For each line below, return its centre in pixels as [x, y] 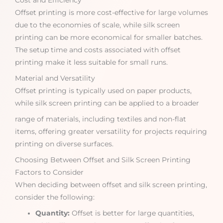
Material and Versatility [55, 78]
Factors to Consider [49, 172]
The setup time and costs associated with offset [98, 50]
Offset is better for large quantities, [132, 213]
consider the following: [55, 197]
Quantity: [53, 213]
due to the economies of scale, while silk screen [97, 25]
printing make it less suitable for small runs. [91, 62]
